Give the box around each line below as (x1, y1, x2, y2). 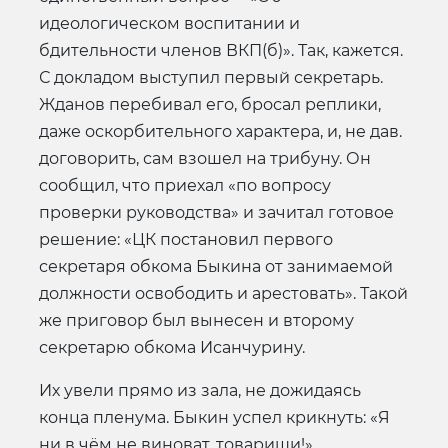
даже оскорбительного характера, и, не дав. (39, 121, 402, 141)
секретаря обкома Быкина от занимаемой (39, 256, 393, 276)
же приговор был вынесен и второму (39, 310, 354, 330)
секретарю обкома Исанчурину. (39, 337, 305, 357)
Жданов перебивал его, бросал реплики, (39, 94, 381, 114)
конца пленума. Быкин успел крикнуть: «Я (39, 407, 390, 427)
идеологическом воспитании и (39, 13, 300, 33)
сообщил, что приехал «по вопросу (39, 175, 331, 195)
